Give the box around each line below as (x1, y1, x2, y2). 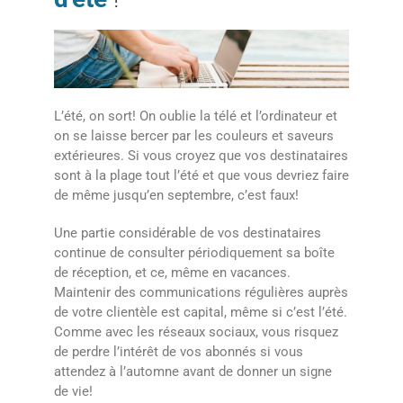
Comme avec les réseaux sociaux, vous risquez (54, 324, 338, 341)
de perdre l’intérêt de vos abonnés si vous (54, 344, 303, 361)
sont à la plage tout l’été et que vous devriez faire (54, 167, 349, 184)
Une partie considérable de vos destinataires (54, 225, 321, 242)
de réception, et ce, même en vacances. (54, 264, 291, 282)
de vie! (54, 383, 93, 400)
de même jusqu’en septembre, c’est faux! (54, 187, 299, 204)
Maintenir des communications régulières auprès (54, 284, 348, 301)
